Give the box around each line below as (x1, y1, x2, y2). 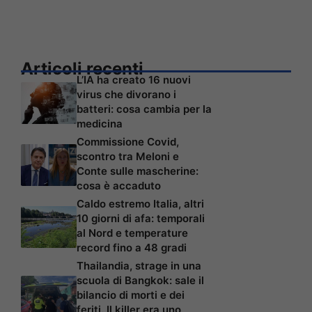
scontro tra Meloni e (77, 149, 179, 163)
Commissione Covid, (77, 134, 179, 148)
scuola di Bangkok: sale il (77, 273, 204, 287)
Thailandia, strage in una (77, 258, 201, 272)
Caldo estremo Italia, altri (77, 196, 204, 210)
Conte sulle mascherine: (77, 164, 198, 178)
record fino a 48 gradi (77, 240, 187, 254)
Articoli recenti (21, 58, 143, 79)
